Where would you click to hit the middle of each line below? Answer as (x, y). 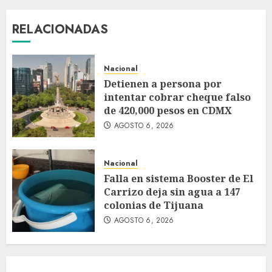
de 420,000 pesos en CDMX (168, 110)
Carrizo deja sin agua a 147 (172, 192)
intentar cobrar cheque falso (177, 97)
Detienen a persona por (163, 83)
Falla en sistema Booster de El (178, 178)
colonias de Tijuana (154, 205)
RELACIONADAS (60, 29)
